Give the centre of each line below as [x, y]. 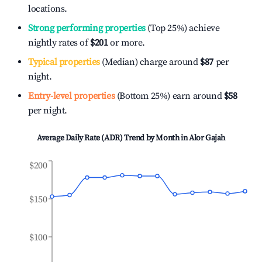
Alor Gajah [207, 138]
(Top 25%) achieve [182, 28]
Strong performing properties [87, 28]
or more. [127, 43]
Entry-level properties [72, 96]
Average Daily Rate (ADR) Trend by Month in [113, 138]
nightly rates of [59, 43]
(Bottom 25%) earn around [168, 96]
